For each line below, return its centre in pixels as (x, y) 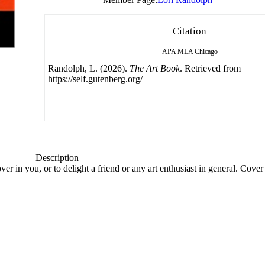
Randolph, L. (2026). (88, 68)
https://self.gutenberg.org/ (95, 79)
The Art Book (154, 68)
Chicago (206, 51)
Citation (190, 31)
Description (57, 157)
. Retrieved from (210, 68)
